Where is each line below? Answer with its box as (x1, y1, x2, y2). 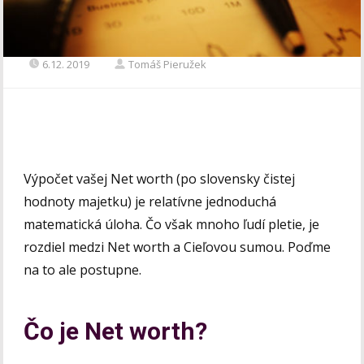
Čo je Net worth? (24, 316, 208, 345)
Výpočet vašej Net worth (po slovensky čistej (24, 169, 296, 188)
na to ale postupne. (24, 260, 145, 279)
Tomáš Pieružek (128, 56, 207, 71)
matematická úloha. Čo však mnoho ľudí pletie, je (24, 214, 320, 233)
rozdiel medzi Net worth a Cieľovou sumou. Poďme (24, 237, 331, 256)
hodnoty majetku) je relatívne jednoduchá (24, 192, 277, 210)
